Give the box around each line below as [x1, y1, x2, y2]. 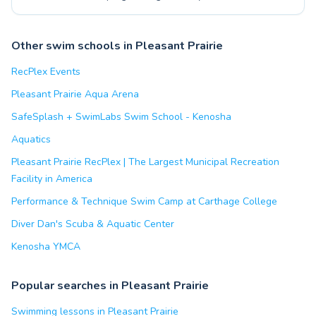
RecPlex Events [11, 65, 80, 78]
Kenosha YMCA [11, 240, 80, 253]
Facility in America [11, 172, 92, 186]
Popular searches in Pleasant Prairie [11, 278, 209, 293]
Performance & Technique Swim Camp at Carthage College [11, 195, 277, 208]
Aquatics [11, 133, 51, 146]
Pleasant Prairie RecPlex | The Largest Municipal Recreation [11, 155, 279, 169]
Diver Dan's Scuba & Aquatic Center [11, 217, 174, 231]
